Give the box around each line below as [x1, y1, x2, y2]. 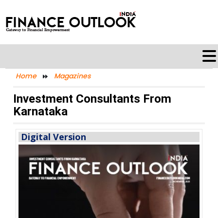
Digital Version [20, 131, 86, 143]
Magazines [54, 71, 91, 81]
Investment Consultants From [13, 92, 171, 106]
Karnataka [13, 105, 68, 118]
